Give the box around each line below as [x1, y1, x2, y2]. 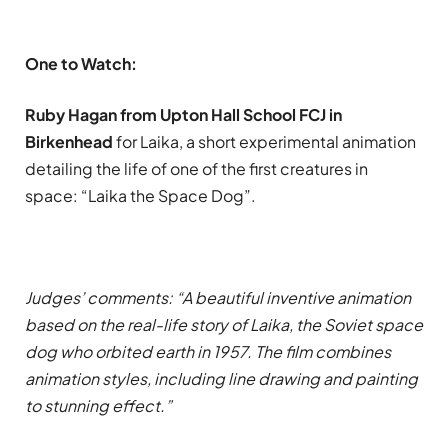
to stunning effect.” [25, 394, 172, 416]
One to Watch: [25, 53, 137, 75]
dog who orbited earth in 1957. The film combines [25, 340, 391, 362]
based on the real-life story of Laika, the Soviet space [25, 313, 423, 335]
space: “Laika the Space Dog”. [25, 185, 256, 207]
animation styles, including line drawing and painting [25, 367, 418, 389]
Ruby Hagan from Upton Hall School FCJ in [25, 104, 342, 126]
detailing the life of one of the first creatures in [25, 158, 368, 180]
